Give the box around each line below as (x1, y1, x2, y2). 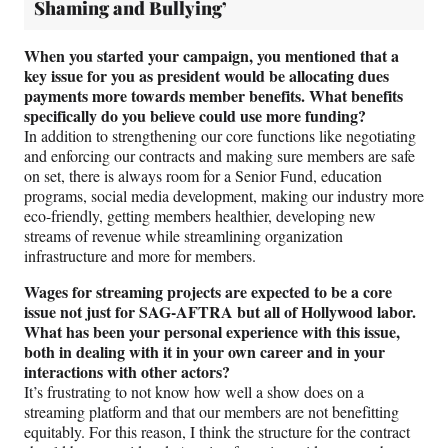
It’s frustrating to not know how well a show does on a (24, 381, 364, 403)
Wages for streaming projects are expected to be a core (24, 280, 392, 304)
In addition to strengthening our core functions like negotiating (24, 125, 416, 147)
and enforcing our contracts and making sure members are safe (24, 145, 415, 167)
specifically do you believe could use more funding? (24, 104, 366, 128)
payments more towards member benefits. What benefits (24, 84, 403, 108)
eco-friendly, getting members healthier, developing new (24, 205, 376, 227)
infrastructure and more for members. (24, 245, 256, 267)
